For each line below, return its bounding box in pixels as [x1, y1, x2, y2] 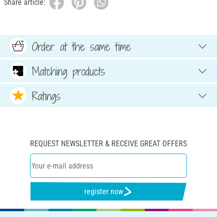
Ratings [32, 88, 61, 104]
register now [84, 186, 124, 196]
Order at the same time [32, 38, 131, 54]
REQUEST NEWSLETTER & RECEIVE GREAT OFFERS [30, 139, 187, 149]
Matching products [32, 63, 105, 79]
